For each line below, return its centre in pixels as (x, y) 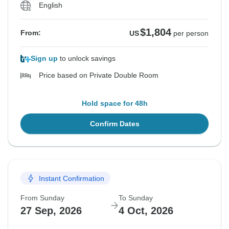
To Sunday (136, 198)
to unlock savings (87, 59)
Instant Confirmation (72, 178)
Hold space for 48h (114, 104)
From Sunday (42, 198)
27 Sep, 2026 (51, 211)
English (51, 5)
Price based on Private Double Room (99, 75)
